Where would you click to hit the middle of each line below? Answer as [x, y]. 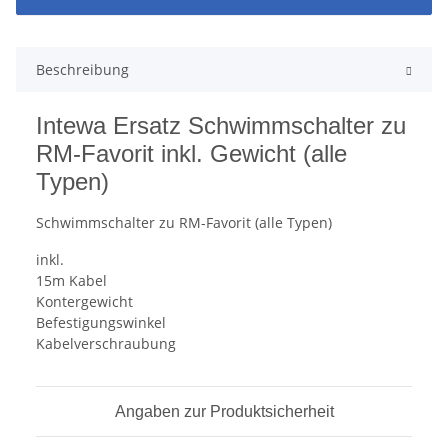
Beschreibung [82, 70]
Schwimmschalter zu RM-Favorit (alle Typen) [184, 223]
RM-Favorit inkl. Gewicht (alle [191, 154]
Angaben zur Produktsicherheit [224, 412]
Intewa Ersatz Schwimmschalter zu [221, 126]
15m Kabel [71, 281]
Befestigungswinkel [101, 323]
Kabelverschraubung [106, 344]
